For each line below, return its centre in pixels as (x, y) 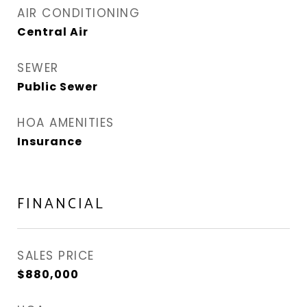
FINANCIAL (61, 204)
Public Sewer (58, 87)
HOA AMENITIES (66, 123)
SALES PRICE (56, 256)
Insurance (50, 142)
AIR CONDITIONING (78, 13)
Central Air (53, 32)
